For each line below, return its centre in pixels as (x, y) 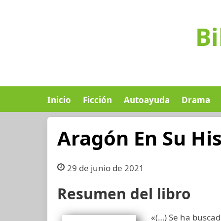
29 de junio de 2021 (105, 168)
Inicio (59, 100)
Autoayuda (147, 100)
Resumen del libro (124, 194)
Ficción (97, 100)
